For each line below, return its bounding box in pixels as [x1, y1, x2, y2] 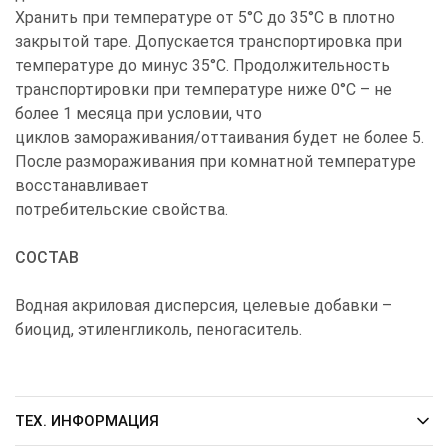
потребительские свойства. [15, 199, 228, 219]
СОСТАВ [15, 247, 79, 267]
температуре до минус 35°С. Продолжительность [15, 55, 390, 75]
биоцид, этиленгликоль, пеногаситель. [15, 319, 302, 339]
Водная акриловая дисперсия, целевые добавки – [15, 295, 392, 315]
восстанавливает [15, 175, 149, 195]
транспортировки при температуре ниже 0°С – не [15, 79, 392, 99]
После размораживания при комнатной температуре [15, 151, 416, 171]
